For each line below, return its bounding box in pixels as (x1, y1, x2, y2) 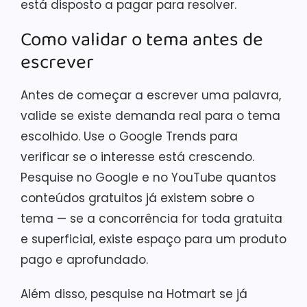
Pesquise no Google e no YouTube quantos (21, 169, 276, 186)
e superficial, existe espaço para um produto (21, 230, 286, 247)
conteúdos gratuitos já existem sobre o (21, 189, 254, 206)
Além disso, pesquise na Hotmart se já (21, 285, 247, 302)
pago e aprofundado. (21, 251, 148, 268)
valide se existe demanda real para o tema (21, 107, 280, 124)
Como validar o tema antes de (21, 24, 263, 56)
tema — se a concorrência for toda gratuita (21, 210, 282, 227)
